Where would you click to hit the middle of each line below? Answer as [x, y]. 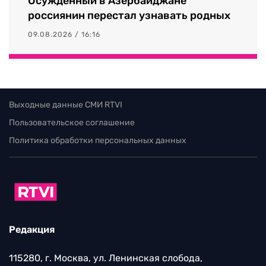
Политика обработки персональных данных [98, 140]
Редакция [32, 230]
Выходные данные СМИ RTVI [66, 104]
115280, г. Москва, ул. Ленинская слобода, [106, 258]
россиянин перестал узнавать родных [129, 15]
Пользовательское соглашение [72, 122]
